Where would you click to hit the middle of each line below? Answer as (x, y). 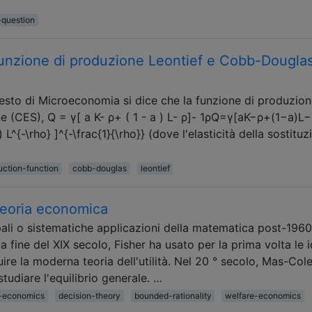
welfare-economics (263, 295)
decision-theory (89, 295)
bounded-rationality (173, 295)
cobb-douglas (99, 168)
